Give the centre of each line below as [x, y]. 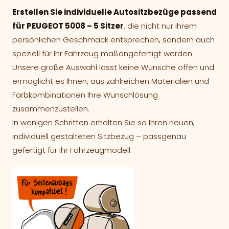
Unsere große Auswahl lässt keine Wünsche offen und [113, 67]
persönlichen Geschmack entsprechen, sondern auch [113, 40]
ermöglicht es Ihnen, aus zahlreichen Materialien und [111, 81]
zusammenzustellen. [51, 109]
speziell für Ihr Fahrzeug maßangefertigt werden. [103, 53]
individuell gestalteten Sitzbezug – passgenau [99, 136]
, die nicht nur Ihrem [160, 26]
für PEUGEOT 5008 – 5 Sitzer [68, 26]
